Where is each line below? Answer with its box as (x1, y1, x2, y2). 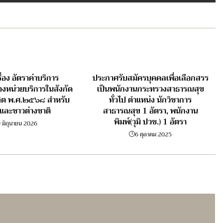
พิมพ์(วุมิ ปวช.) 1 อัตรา (114, 115, 187, 129)
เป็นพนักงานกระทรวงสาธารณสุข (97, 82, 204, 97)
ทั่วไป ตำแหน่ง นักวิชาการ (109, 93, 192, 108)
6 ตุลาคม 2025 (135, 129, 172, 140)
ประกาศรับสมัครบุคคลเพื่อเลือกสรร (92, 71, 209, 86)
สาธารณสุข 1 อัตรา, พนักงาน (103, 104, 198, 118)
